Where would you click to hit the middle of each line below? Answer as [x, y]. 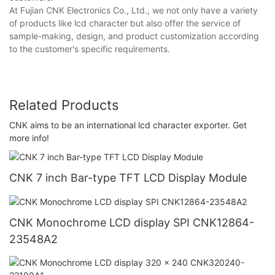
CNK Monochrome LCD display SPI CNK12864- [132, 223]
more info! [29, 137]
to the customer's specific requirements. [90, 49]
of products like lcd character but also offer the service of [125, 23]
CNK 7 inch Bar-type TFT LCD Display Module [128, 178]
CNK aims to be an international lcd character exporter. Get [128, 125]
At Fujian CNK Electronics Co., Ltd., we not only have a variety [134, 10]
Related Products [64, 105]
